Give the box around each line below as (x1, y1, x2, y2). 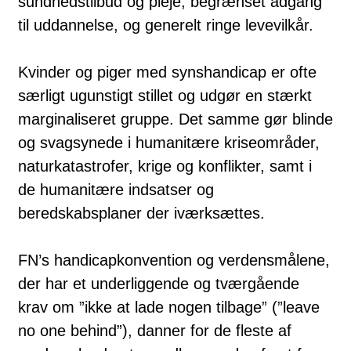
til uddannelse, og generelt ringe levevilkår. (18, 16, 313, 34)
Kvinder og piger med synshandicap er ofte (18, 63, 317, 81)
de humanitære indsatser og (18, 180, 214, 198)
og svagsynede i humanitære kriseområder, (18, 133, 320, 151)
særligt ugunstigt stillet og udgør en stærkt (18, 86, 312, 104)
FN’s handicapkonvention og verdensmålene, (18, 251, 330, 269)
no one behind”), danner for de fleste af (18, 321, 291, 339)
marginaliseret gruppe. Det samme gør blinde (18, 110, 333, 128)
